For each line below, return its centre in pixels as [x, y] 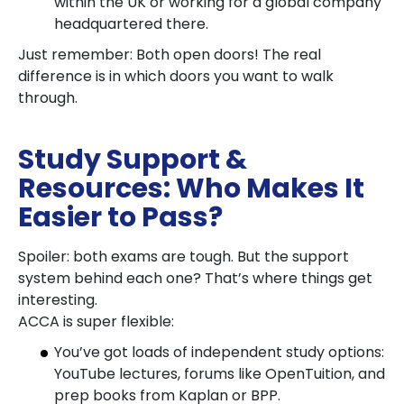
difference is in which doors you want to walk [176, 76]
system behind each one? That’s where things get [195, 278]
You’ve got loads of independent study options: [219, 352]
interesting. [58, 300]
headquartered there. [131, 24]
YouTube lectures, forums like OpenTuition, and [220, 374]
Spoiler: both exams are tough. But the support [184, 257]
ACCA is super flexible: [96, 321]
